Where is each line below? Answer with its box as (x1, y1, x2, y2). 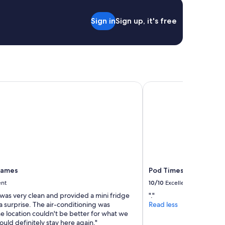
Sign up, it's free (116, 16, 177, 26)
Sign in (91, 16, 116, 26)
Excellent (165, 179, 190, 187)
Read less (148, 200, 178, 209)
